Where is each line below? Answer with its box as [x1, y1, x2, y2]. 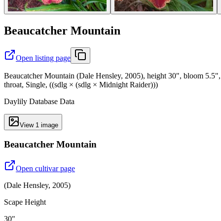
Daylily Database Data [4, 97, 74, 106]
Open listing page [16, 53, 71, 62]
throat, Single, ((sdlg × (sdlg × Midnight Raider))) [4, 80, 158, 89]
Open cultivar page [16, 164, 75, 173]
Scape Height [4, 198, 46, 207]
